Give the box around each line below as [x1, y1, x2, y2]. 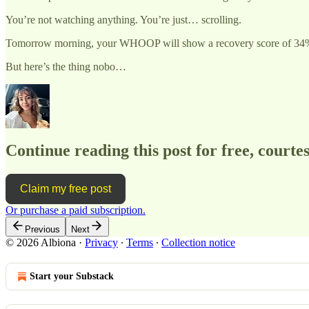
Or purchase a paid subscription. [6, 204, 146, 217]
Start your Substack [30, 271, 114, 282]
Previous [25, 224, 60, 235]
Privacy [85, 237, 118, 249]
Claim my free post [20, 183, 111, 195]
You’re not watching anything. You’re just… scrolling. [6, 13, 241, 26]
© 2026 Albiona [6, 237, 76, 249]
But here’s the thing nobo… [6, 60, 126, 72]
